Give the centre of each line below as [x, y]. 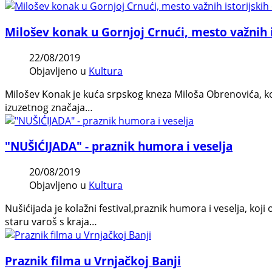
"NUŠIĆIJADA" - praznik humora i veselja [119, 146]
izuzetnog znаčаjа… [49, 107]
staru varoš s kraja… [51, 222]
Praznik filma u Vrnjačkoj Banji [93, 260]
